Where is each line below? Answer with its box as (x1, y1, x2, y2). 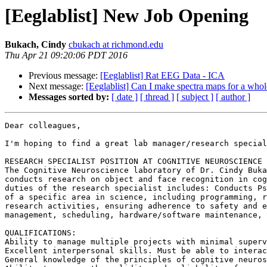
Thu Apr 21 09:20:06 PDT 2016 (5, 50, 128, 61)
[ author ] (216, 92, 250, 103)
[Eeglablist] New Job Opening (5, 5, 249, 26)
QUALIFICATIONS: (5, 228, 76, 238)
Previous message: (29, 70, 100, 81)
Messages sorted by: (29, 92, 109, 103)
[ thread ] (140, 92, 174, 103)
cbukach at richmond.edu (69, 39, 163, 50)
